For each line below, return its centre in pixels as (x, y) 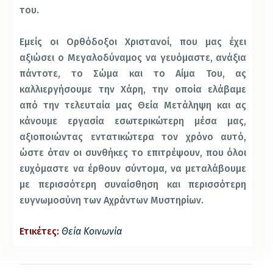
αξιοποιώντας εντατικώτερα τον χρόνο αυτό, (133, 136)
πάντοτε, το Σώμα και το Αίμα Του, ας (133, 73)
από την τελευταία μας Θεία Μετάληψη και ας (133, 105)
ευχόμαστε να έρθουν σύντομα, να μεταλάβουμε (133, 168)
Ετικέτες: (40, 231)
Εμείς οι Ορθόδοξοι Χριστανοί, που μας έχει (133, 41)
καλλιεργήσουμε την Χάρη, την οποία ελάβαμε (133, 89)
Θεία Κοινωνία (92, 231)
